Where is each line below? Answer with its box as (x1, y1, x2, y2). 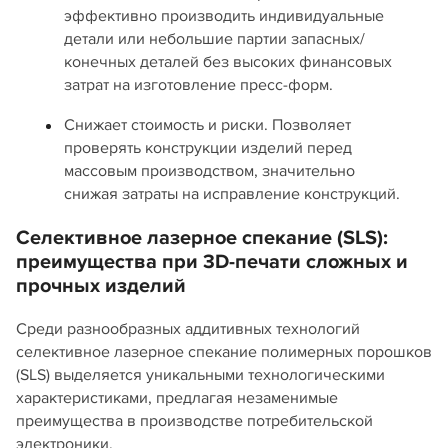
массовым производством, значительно (64, 160, 355, 181)
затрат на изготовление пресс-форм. (64, 74, 333, 95)
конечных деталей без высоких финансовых (64, 51, 392, 72)
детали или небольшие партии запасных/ (64, 28, 365, 49)
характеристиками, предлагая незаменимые (16, 387, 338, 408)
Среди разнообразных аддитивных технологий (16, 318, 360, 339)
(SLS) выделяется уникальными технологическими (16, 364, 385, 385)
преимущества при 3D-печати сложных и (16, 249, 408, 274)
